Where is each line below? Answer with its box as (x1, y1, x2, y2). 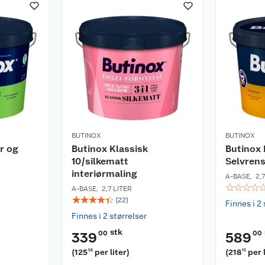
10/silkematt (72, 156, 128, 167)
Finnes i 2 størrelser (72, 211, 147, 221)
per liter (95, 247, 127, 257)
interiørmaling (72, 168, 137, 179)
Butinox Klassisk (72, 143, 148, 154)
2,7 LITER (102, 185, 132, 193)
